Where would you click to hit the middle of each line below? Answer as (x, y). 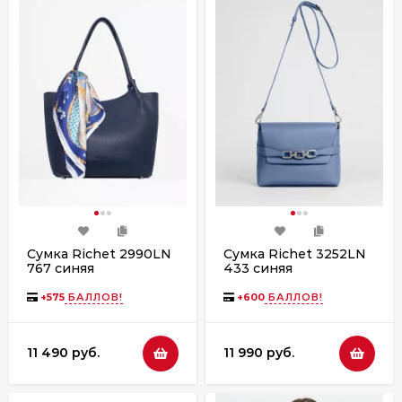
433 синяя (258, 268)
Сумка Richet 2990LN (99, 253)
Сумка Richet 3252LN (295, 253)
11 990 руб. (259, 353)
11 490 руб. (63, 353)
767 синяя (61, 268)
